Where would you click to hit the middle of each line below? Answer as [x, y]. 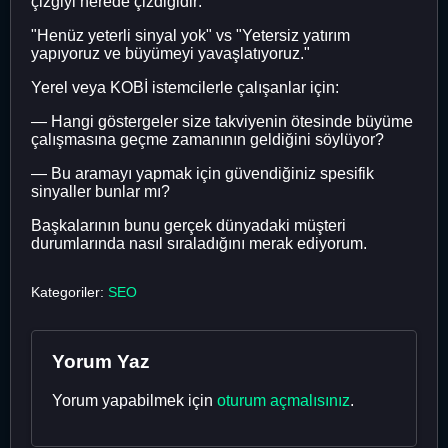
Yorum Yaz [101, 361]
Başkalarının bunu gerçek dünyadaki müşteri [188, 225]
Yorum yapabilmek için [134, 400]
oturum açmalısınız [283, 400]
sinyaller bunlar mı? [100, 191]
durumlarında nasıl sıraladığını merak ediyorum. [199, 243]
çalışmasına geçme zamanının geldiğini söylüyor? [207, 139]
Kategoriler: [69, 291]
